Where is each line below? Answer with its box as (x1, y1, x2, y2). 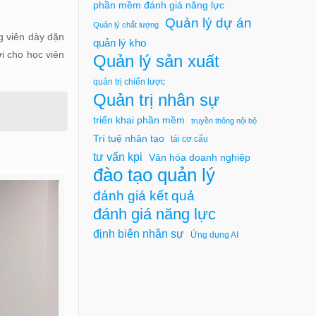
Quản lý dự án (164, 15, 252, 30)
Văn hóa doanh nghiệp (148, 152, 250, 163)
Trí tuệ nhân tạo (92, 133, 164, 144)
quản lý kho (92, 36, 146, 49)
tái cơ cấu (170, 133, 208, 144)
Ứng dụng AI (190, 230, 238, 239)
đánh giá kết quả (92, 188, 195, 203)
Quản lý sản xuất (92, 51, 219, 71)
